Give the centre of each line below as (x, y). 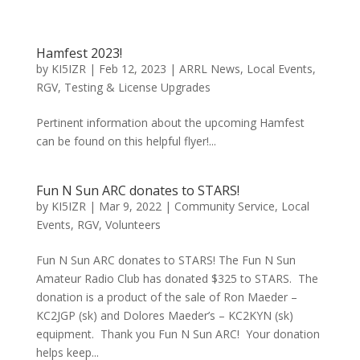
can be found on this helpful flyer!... (126, 141)
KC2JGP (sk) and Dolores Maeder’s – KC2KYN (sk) (164, 315)
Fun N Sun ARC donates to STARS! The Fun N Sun (166, 260)
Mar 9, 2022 (130, 206)
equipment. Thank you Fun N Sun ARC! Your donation (178, 334)
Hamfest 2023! (79, 53)
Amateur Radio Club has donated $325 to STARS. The (177, 278)
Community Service (224, 206)
